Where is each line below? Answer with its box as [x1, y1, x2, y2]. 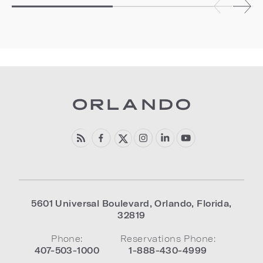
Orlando [154, 198, 192, 208]
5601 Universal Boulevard [31, 198, 150, 208]
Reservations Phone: [120, 234, 216, 244]
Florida [197, 198, 230, 208]
